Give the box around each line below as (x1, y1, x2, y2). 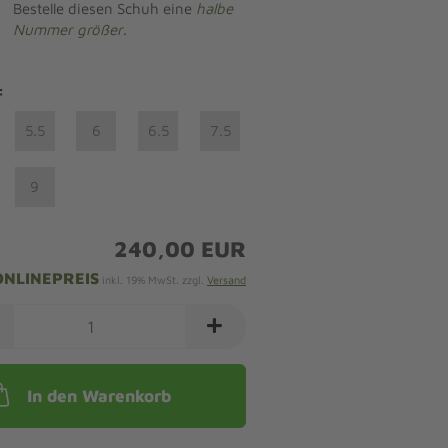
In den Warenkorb (27, 386, 172, 406)
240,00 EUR (113, 236, 246, 262)
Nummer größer (12, 21, 123, 38)
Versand (206, 273, 246, 286)
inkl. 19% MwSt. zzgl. (98, 273, 207, 286)
